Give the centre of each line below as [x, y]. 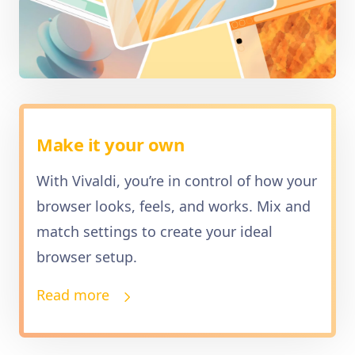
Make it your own [111, 145]
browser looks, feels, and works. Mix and [174, 206]
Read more [73, 295]
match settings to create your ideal [155, 232]
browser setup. [87, 257]
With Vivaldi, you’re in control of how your [177, 181]
